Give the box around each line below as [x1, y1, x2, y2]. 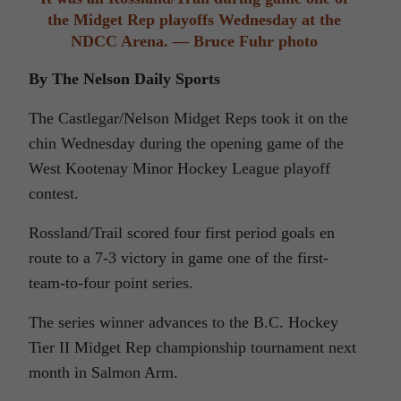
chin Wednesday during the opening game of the [29, 133, 344, 152]
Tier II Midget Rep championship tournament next [29, 337, 356, 356]
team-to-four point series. [29, 273, 193, 292]
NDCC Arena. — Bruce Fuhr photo [70, 31, 318, 50]
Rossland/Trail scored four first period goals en [29, 223, 335, 242]
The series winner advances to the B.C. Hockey [29, 312, 338, 331]
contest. [29, 183, 79, 202]
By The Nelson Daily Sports [29, 69, 220, 88]
